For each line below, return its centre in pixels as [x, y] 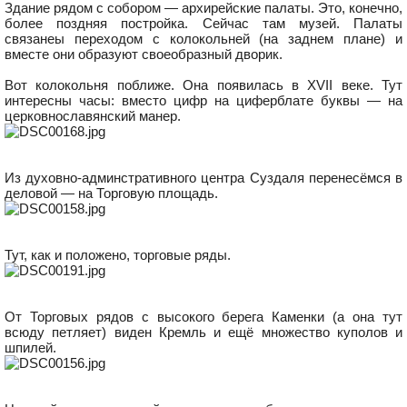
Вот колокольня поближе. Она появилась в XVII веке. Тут [203, 85]
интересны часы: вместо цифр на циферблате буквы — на [203, 100]
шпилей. [30, 347]
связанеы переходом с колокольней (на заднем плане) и [203, 39]
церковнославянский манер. [93, 116]
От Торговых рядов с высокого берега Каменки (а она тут [203, 317]
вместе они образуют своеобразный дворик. [144, 54]
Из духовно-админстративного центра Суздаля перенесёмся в [203, 178]
